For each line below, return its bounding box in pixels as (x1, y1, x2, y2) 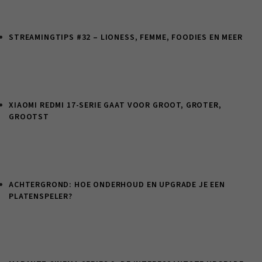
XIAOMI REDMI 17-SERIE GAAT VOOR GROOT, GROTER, (9, 99, 222, 112)
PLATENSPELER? (9, 191, 73, 203)
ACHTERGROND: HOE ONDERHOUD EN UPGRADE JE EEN (9, 179, 225, 191)
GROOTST (9, 111, 49, 123)
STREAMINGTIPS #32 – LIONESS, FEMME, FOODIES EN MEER (9, 32, 243, 44)
